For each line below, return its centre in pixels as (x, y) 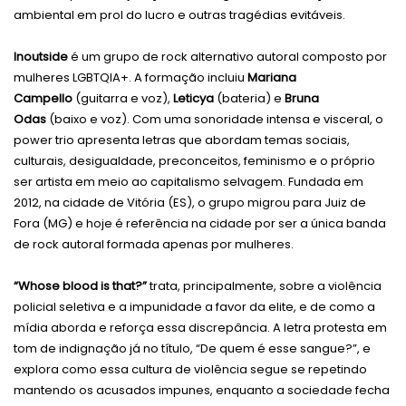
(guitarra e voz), (123, 99)
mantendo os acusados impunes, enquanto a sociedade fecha (202, 391)
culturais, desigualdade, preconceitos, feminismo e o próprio (194, 161)
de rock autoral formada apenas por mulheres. (154, 245)
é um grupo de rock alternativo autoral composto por (227, 57)
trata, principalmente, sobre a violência (266, 286)
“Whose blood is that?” (82, 286)
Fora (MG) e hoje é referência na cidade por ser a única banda (200, 224)
